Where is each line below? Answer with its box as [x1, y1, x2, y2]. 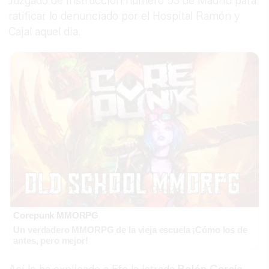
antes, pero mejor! [13, 235, 88, 246]
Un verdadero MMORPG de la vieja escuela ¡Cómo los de [13, 225, 247, 235]
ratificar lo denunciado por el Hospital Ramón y [8, 10, 240, 23]
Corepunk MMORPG [13, 210, 99, 221]
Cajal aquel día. [8, 25, 82, 39]
